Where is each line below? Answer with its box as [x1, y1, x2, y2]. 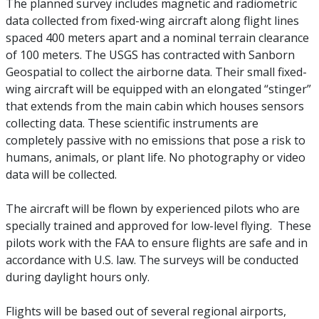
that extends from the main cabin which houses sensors [5, 98, 304, 114]
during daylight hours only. [5, 269, 151, 285]
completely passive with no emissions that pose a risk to [5, 132, 305, 148]
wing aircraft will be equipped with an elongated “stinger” [5, 81, 311, 97]
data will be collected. [5, 167, 117, 182]
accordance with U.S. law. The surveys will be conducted [5, 252, 298, 268]
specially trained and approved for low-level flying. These [5, 218, 311, 234]
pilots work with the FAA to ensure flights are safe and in [5, 235, 308, 251]
